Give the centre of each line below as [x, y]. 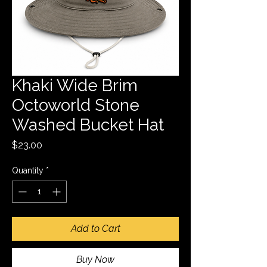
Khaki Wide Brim [75, 85]
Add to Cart [95, 228]
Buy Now [95, 259]
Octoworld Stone [76, 105]
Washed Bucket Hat [88, 125]
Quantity [28, 170]
